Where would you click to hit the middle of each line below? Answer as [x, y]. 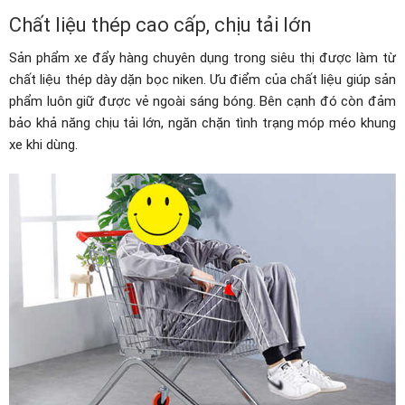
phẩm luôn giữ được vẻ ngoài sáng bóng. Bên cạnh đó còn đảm [202, 101]
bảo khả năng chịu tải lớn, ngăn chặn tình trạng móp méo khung [202, 123]
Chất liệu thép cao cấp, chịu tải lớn [160, 25]
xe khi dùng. [43, 145]
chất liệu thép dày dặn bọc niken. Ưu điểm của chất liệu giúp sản [202, 80]
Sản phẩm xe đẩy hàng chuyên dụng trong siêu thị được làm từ [202, 58]
